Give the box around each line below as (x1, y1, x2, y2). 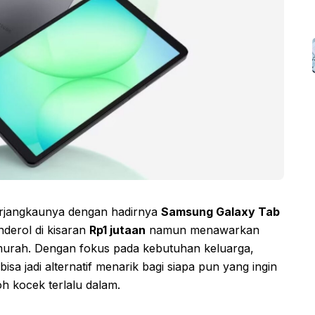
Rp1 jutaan (89, 222, 146, 237)
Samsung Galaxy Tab (161, 204, 280, 219)
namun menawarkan (146, 222, 259, 237)
